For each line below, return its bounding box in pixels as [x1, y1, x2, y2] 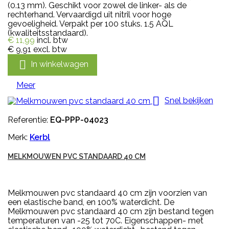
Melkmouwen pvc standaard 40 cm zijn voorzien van [8, 188, 207, 198]
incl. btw [37, 35, 68, 45]
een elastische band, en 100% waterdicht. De [8, 197, 174, 207]
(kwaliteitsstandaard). [8, 28, 88, 38]
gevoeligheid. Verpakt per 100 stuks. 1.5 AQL [8, 18, 173, 29]
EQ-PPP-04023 [50, 114, 108, 125]
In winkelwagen [31, 59, 88, 69]
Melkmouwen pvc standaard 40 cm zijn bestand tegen [8, 206, 214, 216]
